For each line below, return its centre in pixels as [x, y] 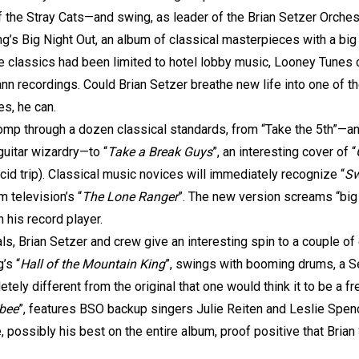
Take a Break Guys [160, 152]
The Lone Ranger [130, 197]
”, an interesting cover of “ [284, 152]
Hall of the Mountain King [93, 264]
